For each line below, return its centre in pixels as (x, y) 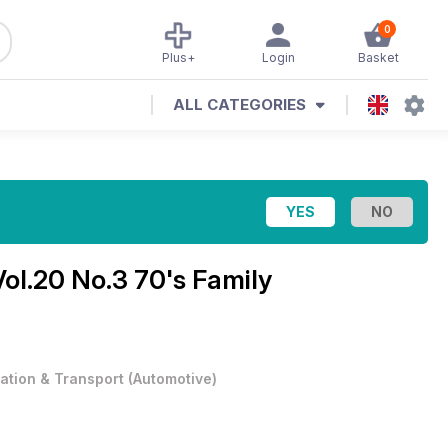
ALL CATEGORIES (239, 104)
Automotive (172, 378)
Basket (378, 57)
